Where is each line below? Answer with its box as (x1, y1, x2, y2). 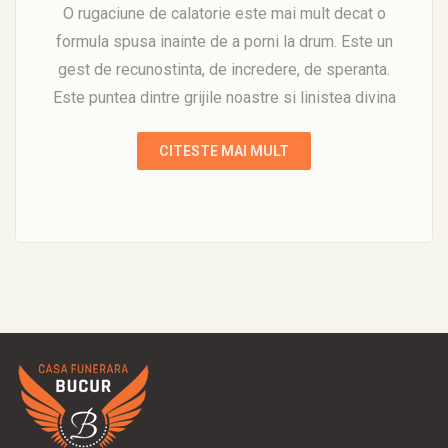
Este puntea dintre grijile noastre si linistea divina (52, 88, 396, 108)
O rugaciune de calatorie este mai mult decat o (62, 4, 386, 24)
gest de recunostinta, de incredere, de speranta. (58, 60, 390, 80)
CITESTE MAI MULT (159, 143, 289, 160)
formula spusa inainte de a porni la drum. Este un (55, 32, 393, 52)
